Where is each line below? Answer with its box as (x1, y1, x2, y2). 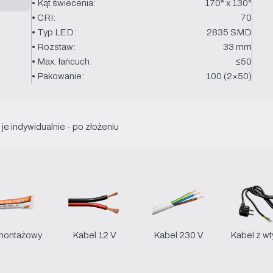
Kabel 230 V (154, 228, 204, 242)
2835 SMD (207, 25, 252, 39)
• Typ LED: (31, 25, 76, 39)
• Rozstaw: (31, 40, 76, 54)
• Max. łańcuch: (31, 54, 92, 68)
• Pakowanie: (31, 69, 84, 83)
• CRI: (31, 10, 55, 24)
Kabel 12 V (73, 228, 116, 242)
